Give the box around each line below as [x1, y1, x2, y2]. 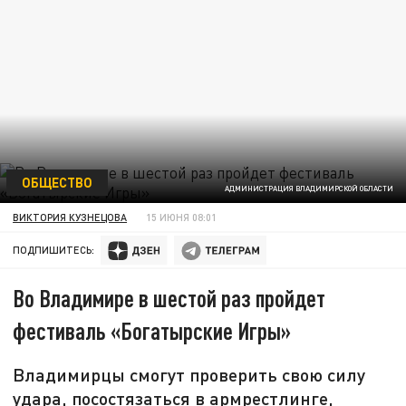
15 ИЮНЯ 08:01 [146, 210, 217, 223]
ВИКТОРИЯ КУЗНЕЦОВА [13, 210, 128, 223]
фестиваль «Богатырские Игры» [13, 316, 292, 345]
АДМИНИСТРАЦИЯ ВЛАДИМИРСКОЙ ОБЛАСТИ [224, 184, 393, 194]
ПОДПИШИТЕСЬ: [13, 244, 95, 256]
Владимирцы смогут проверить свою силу [13, 363, 366, 386]
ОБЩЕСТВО [21, 173, 92, 190]
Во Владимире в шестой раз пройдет [13, 284, 326, 313]
